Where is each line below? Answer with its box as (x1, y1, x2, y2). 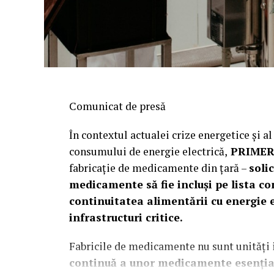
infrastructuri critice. (69, 210, 183, 224)
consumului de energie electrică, (69, 144, 228, 158)
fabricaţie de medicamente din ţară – (69, 160, 249, 175)
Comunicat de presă (69, 98, 166, 113)
